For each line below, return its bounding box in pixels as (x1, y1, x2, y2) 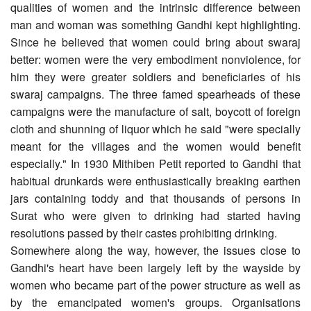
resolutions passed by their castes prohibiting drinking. (10, 224, 277, 241)
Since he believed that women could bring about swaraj (10, 33, 301, 50)
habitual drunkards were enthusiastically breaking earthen (10, 172, 301, 189)
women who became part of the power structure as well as (10, 276, 301, 293)
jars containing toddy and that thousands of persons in (10, 190, 301, 206)
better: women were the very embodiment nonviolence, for (10, 51, 301, 67)
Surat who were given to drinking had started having (10, 207, 301, 224)
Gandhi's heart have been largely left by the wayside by (10, 259, 301, 276)
